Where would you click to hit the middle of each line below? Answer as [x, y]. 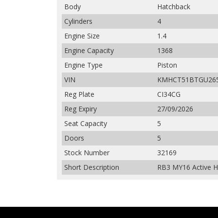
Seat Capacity [86, 123]
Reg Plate [79, 94]
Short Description [92, 167]
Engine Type [83, 65]
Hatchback [174, 7]
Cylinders [78, 21]
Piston [167, 65]
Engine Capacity [89, 50]
